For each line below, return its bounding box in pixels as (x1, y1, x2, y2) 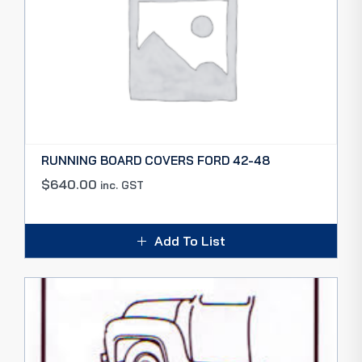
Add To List (154, 233, 225, 249)
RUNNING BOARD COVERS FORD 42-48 (41, 153, 270, 168)
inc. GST (100, 179, 144, 192)
